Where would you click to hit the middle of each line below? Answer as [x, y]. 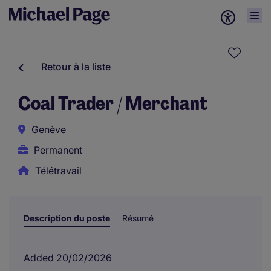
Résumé [138, 218]
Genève [49, 129]
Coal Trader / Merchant [113, 103]
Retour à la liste [76, 67]
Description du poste [67, 218]
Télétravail [58, 171]
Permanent [58, 150]
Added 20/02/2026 [68, 258]
